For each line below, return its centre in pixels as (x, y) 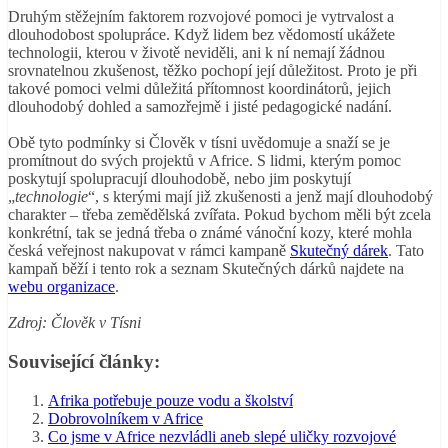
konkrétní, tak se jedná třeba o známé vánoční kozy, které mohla (210, 233)
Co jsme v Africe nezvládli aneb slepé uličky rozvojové (222, 436)
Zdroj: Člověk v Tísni (74, 323)
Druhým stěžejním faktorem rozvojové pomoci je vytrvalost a (201, 17)
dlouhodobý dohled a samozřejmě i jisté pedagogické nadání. (200, 107)
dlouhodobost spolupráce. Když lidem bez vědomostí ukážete (201, 35)
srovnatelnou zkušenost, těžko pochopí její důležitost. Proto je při (212, 71)
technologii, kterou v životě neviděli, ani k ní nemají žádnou (196, 53)
